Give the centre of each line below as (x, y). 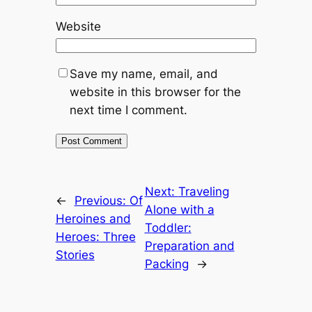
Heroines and (93, 218)
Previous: (102, 200)
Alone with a (179, 209)
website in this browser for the (155, 92)
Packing (166, 264)
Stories (75, 255)
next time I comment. (128, 110)
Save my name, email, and (143, 74)
